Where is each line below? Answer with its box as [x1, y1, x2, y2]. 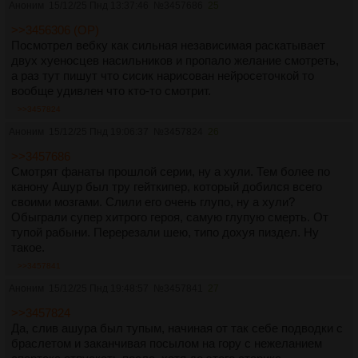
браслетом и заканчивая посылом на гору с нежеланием [11, 336, 322, 350]
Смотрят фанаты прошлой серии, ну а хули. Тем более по [11, 164, 330, 178]
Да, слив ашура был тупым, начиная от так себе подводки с [11, 320, 343, 335]
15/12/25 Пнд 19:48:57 [49, 282, 149, 294]
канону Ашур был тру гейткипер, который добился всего [11, 179, 322, 193]
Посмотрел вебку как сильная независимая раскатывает [11, 38, 325, 52]
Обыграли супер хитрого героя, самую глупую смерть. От [11, 209, 328, 224]
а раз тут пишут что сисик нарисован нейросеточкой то [11, 68, 314, 82]
